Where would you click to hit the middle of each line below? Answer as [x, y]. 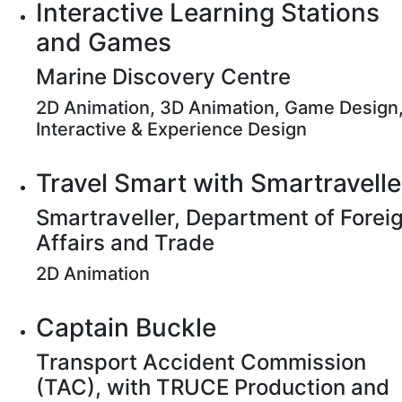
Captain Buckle [126, 328]
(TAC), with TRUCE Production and [213, 387]
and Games [104, 42]
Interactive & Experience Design [171, 129]
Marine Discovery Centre [163, 77]
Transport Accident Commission [201, 362]
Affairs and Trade [125, 243]
